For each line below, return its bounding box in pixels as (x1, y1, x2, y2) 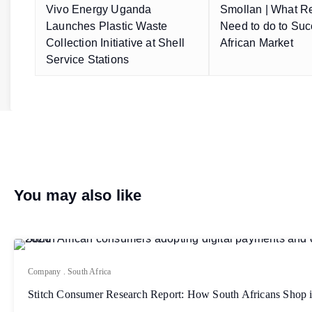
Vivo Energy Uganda (46, 3, 152, 16)
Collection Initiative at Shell (46, 37, 185, 49)
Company (28, 267, 61, 277)
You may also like (14, 187, 142, 205)
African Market (220, 37, 293, 49)
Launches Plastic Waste (46, 20, 168, 33)
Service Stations (46, 54, 130, 66)
